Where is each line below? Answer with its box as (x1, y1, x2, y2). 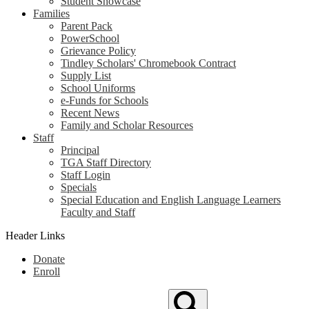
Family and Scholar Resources (61, 119, 193, 131)
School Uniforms (61, 82, 135, 94)
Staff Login (61, 169, 110, 181)
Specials (61, 181, 97, 193)
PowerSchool (61, 32, 119, 44)
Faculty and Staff (61, 206, 135, 218)
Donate (33, 253, 65, 265)
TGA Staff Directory (61, 157, 151, 168)
